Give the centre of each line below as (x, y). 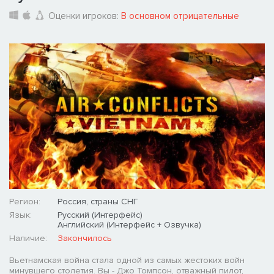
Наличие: (28, 239)
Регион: (25, 202)
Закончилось (85, 239)
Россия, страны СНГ (98, 202)
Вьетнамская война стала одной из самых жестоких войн (127, 261)
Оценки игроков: (85, 16)
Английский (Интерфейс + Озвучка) (129, 225)
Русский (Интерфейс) (100, 215)
